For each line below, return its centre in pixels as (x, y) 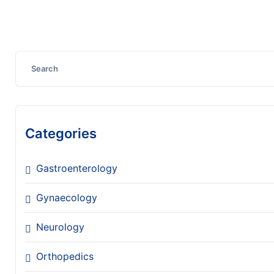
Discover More (49, 11)
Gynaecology (67, 197)
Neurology (60, 227)
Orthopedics (65, 256)
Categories (61, 133)
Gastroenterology (77, 168)
